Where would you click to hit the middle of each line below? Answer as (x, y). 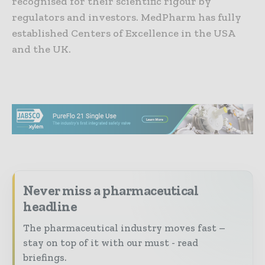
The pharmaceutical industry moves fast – (124, 227)
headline (50, 206)
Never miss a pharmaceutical (111, 190)
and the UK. (41, 49)
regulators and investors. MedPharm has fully (127, 17)
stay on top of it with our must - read (111, 242)
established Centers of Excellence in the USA (123, 33)
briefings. (45, 257)
